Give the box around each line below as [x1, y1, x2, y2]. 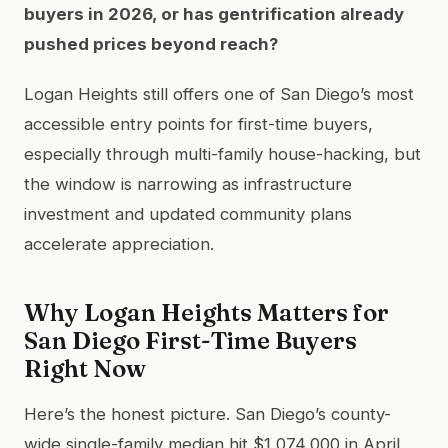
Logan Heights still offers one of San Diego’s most [24, 83, 414, 104]
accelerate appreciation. [24, 233, 214, 254]
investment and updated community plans [24, 203, 352, 224]
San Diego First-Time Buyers [24, 325, 357, 355]
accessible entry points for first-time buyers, [24, 113, 373, 134]
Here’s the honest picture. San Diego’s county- [24, 403, 391, 424]
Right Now [24, 353, 146, 383]
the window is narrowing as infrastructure [24, 173, 352, 194]
